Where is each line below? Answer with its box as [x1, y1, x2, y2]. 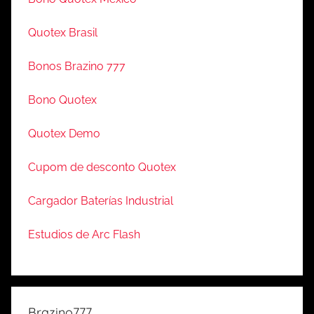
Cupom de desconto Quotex [28, 161, 176, 175]
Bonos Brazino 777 [28, 60, 125, 74]
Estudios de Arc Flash [28, 228, 140, 242]
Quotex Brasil [28, 26, 97, 40]
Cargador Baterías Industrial [28, 194, 173, 208]
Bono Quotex [28, 93, 97, 107]
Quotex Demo [28, 127, 100, 141]
